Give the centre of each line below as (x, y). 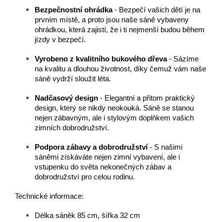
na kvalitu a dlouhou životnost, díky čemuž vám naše (120, 69)
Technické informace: (49, 196)
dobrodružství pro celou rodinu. (85, 177)
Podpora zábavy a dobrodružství (91, 147)
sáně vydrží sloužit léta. (73, 79)
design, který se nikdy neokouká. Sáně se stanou (114, 108)
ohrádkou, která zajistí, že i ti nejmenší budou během (120, 30)
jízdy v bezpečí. (60, 40)
